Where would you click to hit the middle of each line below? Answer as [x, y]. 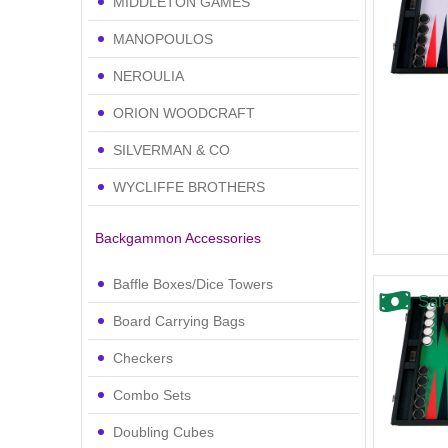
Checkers [142, 357]
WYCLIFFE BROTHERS [188, 186]
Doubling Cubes [163, 431]
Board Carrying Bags [178, 320]
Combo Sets [151, 394]
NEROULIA [148, 75]
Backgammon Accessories [177, 237]
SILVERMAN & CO [171, 149]
